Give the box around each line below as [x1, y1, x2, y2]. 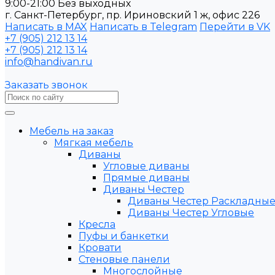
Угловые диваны [103, 160, 190, 172]
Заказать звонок [5, 79, 88, 91]
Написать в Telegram [90, 21, 197, 33]
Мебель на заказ [29, 125, 114, 137]
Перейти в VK [199, 21, 270, 33]
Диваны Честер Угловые [128, 207, 254, 219]
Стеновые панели [79, 254, 170, 265]
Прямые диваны [103, 172, 190, 184]
